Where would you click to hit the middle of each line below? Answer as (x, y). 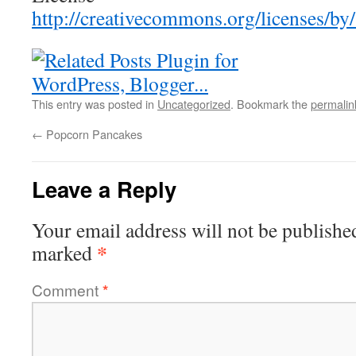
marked (64, 253)
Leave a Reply (104, 189)
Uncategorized (194, 104)
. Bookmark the (271, 104)
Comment (67, 290)
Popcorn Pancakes (93, 134)
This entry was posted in (95, 104)
